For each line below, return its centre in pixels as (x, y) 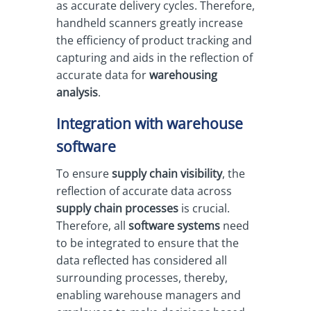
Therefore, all (92, 226)
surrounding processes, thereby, (142, 278)
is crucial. (204, 208)
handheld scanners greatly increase (149, 23)
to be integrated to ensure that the (147, 243)
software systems (174, 226)
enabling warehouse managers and (148, 295)
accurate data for (102, 75)
